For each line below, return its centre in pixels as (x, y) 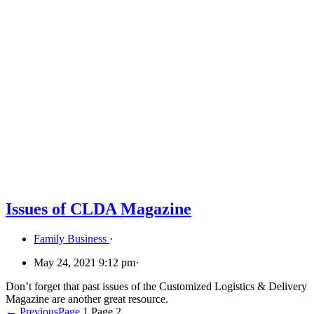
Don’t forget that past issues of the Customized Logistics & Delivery (156, 287)
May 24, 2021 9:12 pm (84, 263)
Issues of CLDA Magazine (98, 209)
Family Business (71, 239)
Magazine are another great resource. (87, 299)
